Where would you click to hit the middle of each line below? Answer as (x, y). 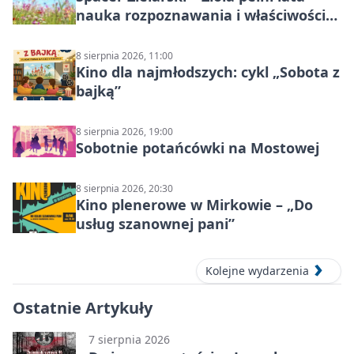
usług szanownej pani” (155, 224)
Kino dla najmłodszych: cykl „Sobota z (208, 72)
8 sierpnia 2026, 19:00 (124, 132)
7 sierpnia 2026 (129, 340)
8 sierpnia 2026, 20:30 (124, 189)
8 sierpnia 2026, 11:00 (124, 56)
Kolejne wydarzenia (257, 271)
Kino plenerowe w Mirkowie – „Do (194, 205)
